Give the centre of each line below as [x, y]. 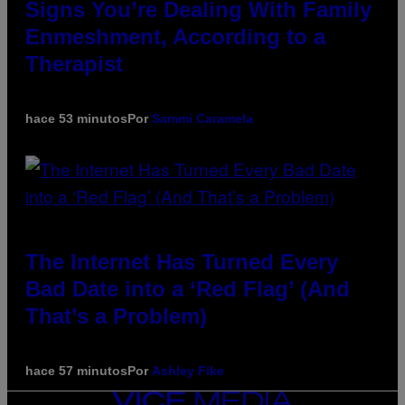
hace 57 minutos [76, 371]
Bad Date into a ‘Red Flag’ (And [188, 289]
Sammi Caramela [202, 119]
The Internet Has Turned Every [182, 262]
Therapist [74, 64]
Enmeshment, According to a [175, 37]
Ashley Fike [188, 371]
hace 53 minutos [76, 119]
